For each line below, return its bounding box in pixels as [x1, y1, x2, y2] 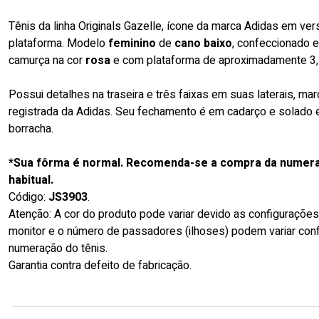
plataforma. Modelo [9, 35, 108, 52]
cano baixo [174, 35, 232, 52]
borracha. [9, 120, 53, 137]
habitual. [9, 172, 53, 189]
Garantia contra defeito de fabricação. [9, 257, 192, 274]
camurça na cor [9, 52, 85, 69]
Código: [9, 189, 48, 206]
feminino [108, 35, 159, 52]
